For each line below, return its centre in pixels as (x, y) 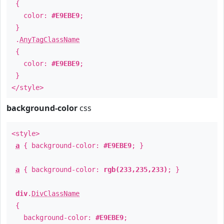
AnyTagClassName (49, 39)
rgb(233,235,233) (135, 169)
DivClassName (55, 193)
